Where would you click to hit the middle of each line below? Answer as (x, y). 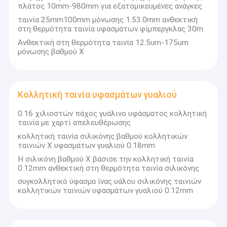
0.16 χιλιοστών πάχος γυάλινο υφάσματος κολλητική (112, 113)
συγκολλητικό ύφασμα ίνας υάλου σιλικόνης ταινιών (110, 182)
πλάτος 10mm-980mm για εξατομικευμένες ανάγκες (110, 6)
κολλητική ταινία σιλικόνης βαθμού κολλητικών (103, 136)
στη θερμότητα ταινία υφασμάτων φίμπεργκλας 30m (111, 29)
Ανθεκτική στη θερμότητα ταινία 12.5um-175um (103, 43)
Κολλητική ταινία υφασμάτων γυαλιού (98, 95)
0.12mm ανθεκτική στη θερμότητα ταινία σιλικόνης (109, 168)
